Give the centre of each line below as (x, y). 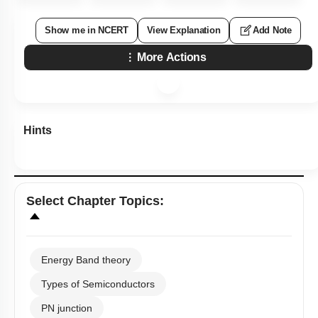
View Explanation (183, 31)
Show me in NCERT (87, 31)
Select (47, 201)
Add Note (272, 31)
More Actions (172, 57)
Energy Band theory (86, 260)
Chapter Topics (114, 201)
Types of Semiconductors (98, 284)
